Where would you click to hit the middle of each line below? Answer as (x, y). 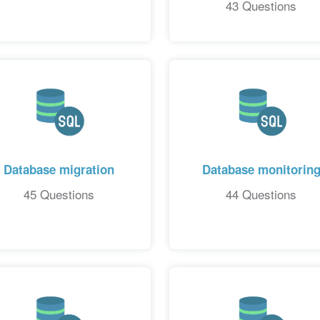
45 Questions (59, 194)
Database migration (59, 170)
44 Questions (261, 194)
